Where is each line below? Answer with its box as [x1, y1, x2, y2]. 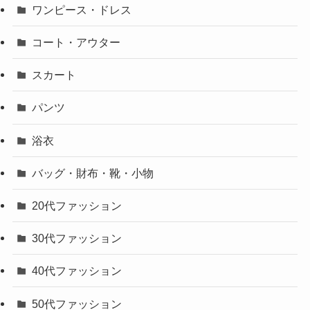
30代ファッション [32, 232, 122, 245]
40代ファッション [32, 264, 122, 277]
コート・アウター [32, 36, 121, 49]
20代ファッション [32, 199, 122, 212]
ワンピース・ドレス [32, 3, 132, 16]
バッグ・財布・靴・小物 [32, 166, 154, 179]
